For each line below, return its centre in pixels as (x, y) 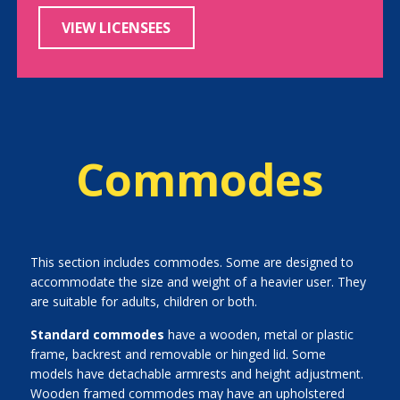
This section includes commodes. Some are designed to (192, 262)
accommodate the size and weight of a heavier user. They (198, 282)
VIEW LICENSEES (117, 28)
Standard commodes (99, 334)
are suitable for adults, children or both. (143, 301)
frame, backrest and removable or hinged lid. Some (178, 354)
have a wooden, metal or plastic (260, 334)
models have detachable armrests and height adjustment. (196, 374)
